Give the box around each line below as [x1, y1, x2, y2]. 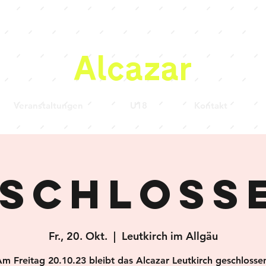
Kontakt [194, 100, 227, 111]
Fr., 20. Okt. [48, 229, 107, 243]
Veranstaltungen [13, 100, 83, 111]
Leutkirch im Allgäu [121, 229, 218, 243]
